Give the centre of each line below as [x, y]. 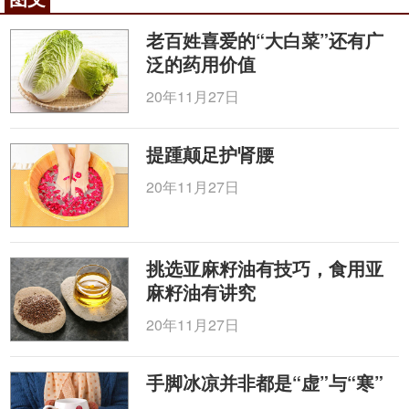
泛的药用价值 [201, 63]
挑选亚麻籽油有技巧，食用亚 [265, 268]
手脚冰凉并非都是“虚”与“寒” [265, 382]
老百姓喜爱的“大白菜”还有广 [265, 40]
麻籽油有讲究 [201, 292]
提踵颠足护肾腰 [210, 154]
